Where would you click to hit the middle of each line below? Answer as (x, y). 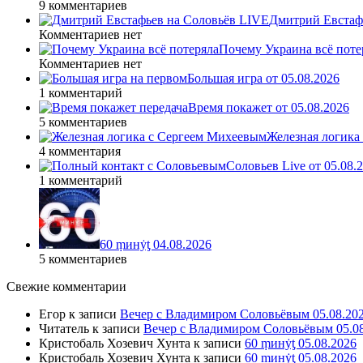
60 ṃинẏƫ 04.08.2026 (156, 244)
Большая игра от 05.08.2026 (263, 78)
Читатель (64, 328)
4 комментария (80, 151)
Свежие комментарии (66, 286)
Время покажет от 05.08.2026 (269, 107)
